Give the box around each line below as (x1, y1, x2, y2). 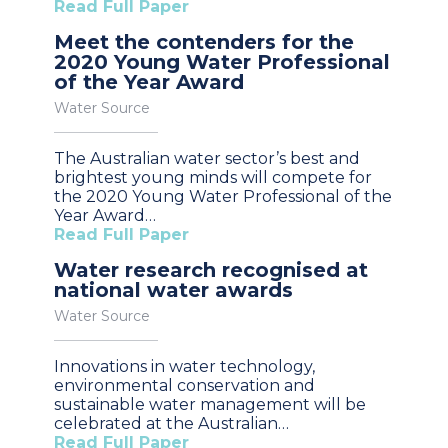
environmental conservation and (54, 376, 315, 396)
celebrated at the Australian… (54, 414, 289, 434)
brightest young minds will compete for (54, 168, 372, 188)
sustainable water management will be (54, 395, 366, 415)
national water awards (54, 278, 293, 303)
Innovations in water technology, (54, 357, 315, 377)
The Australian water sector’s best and (54, 149, 360, 169)
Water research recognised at (54, 258, 368, 283)
